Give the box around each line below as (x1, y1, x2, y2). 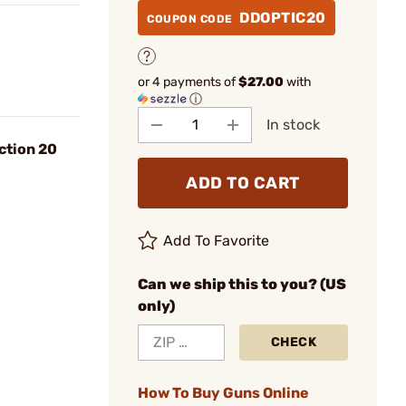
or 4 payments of (138, 73, 238, 90)
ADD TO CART (186, 172, 300, 193)
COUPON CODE (147, 13, 236, 25)
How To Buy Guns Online (138, 383, 309, 401)
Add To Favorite (163, 231, 270, 249)
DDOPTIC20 (239, 9, 326, 26)
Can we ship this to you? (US (138, 275, 346, 293)
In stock (266, 115, 320, 133)
